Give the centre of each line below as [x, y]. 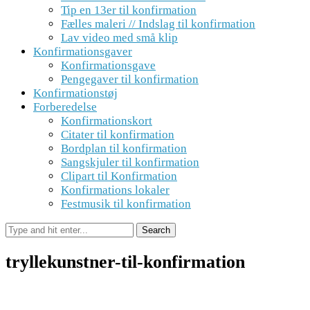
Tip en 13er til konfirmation [129, 10]
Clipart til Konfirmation [119, 176]
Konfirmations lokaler [115, 190]
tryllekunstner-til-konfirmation [125, 262]
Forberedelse [65, 107]
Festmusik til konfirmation [126, 204]
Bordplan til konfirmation [124, 148]
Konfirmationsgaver [83, 52]
